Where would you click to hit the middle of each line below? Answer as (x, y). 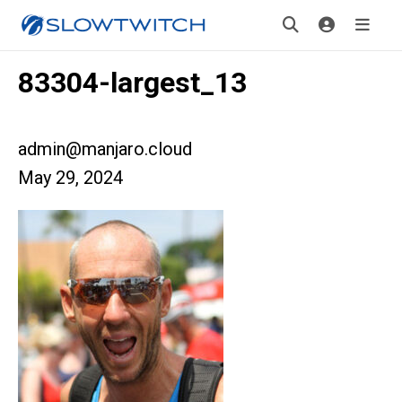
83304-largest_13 (132, 83)
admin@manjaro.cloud (105, 149)
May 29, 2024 (70, 178)
